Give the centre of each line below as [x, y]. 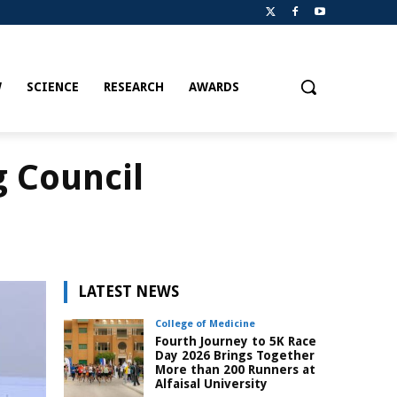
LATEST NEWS [128, 292]
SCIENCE [52, 87]
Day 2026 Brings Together [235, 356]
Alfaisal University [211, 384]
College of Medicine [205, 324]
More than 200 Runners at [235, 370]
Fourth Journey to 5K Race [236, 342]
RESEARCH [133, 87]
